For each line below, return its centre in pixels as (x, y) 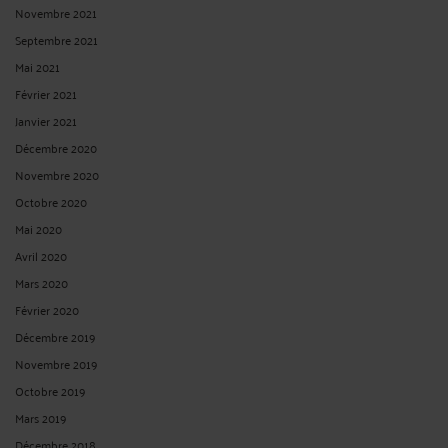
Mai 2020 (38, 228)
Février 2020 (47, 309)
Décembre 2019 (55, 336)
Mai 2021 (37, 66)
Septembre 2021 (56, 39)
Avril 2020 (41, 255)
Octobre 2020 (51, 201)
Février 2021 (46, 93)
